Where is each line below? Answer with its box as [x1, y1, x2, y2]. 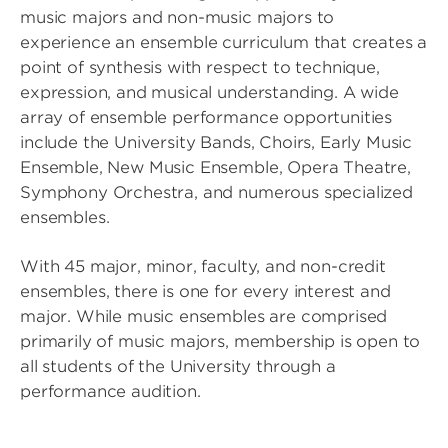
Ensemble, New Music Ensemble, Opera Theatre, [20, 158, 411, 178]
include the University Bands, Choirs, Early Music [20, 133, 413, 153]
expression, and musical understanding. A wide [20, 83, 399, 103]
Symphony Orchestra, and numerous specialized [20, 183, 413, 203]
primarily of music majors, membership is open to [20, 332, 421, 352]
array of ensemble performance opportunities [20, 108, 393, 128]
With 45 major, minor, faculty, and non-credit [20, 257, 386, 277]
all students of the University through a [20, 357, 336, 377]
